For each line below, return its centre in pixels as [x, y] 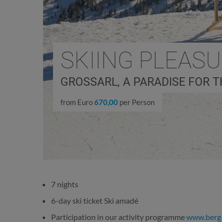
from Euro [77, 102]
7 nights [65, 184]
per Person [136, 102]
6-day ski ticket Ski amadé [95, 200]
